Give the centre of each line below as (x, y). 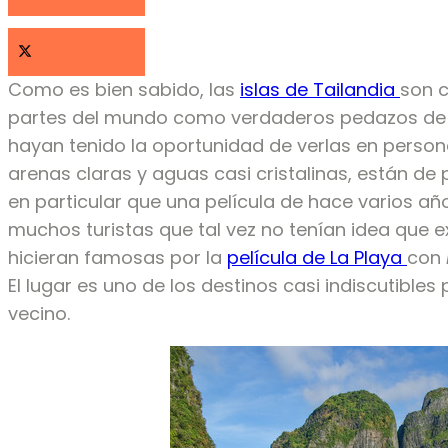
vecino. (39, 314)
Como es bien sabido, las (124, 90)
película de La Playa (317, 258)
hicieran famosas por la (117, 258)
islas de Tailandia (320, 90)
